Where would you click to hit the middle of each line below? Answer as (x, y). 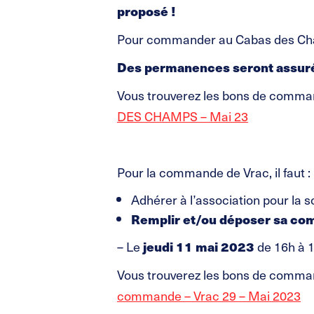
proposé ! (146, 11)
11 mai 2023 (215, 246)
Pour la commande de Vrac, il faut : (214, 172)
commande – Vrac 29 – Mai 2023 (209, 295)
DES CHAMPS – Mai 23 (183, 116)
